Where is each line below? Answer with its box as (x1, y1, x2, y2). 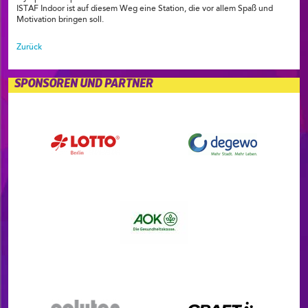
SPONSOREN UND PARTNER (14, 78, 153, 91)
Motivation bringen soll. (16, 16, 104, 25)
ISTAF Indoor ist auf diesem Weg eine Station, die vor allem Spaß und (16, 5, 273, 14)
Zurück (16, 43, 42, 52)
